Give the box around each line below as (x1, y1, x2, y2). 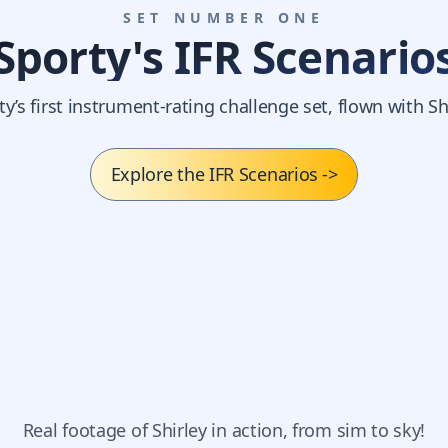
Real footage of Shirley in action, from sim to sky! (22, 418, 426, 443)
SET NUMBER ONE (123, 8, 325, 28)
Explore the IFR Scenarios (110, 162, 318, 187)
